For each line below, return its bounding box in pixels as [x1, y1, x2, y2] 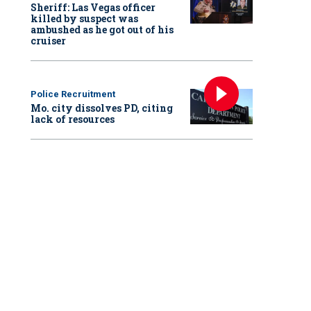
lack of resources [31, 112, 115, 126]
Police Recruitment [31, 89, 115, 100]
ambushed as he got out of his [31, 23, 174, 37]
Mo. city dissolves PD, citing [31, 101, 173, 115]
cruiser [31, 34, 66, 48]
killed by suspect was [31, 12, 138, 26]
